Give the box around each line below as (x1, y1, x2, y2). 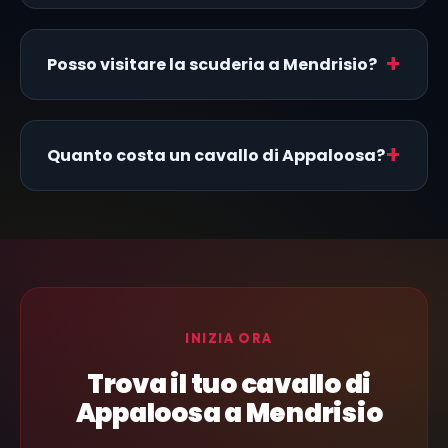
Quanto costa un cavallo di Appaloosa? (47, 144, 385, 168)
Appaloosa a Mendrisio (75, 395, 383, 432)
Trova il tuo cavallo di (86, 366, 372, 403)
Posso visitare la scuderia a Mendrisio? (47, 53, 377, 77)
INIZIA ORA (185, 330, 273, 347)
